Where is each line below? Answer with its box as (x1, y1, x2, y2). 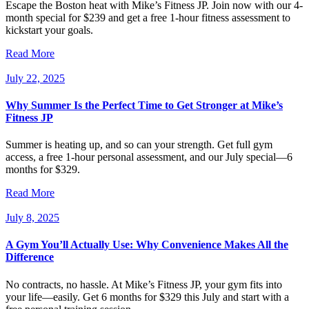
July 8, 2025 (6, 212, 59, 224)
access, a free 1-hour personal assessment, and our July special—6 (6, 151, 292, 163)
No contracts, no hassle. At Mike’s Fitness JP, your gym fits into (6, 278, 282, 290)
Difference (6, 251, 54, 263)
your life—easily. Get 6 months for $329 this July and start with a (6, 290, 289, 303)
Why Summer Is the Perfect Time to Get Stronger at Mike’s (6, 99, 283, 111)
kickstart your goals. (6, 23, 93, 36)
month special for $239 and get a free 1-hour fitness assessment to (6, 11, 290, 23)
